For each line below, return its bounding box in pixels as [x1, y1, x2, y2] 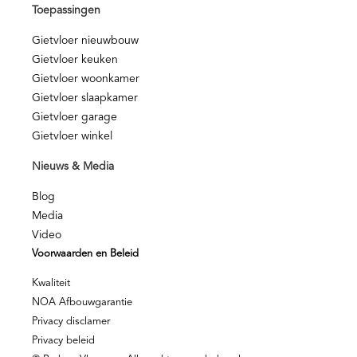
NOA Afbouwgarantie [32, 297, 132, 308]
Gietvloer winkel [32, 131, 112, 143]
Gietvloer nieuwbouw [32, 35, 139, 47]
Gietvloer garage [32, 112, 117, 124]
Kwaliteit [32, 278, 70, 289]
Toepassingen [32, 5, 100, 17]
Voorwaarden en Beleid [32, 249, 139, 260]
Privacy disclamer [32, 316, 110, 328]
